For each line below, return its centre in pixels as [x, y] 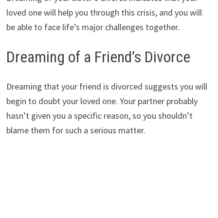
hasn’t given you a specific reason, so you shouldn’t [99, 115]
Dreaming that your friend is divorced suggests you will [107, 86]
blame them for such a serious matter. [76, 130]
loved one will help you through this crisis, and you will [104, 13]
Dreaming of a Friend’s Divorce [98, 57]
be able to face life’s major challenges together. [93, 27]
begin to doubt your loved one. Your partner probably [102, 101]
